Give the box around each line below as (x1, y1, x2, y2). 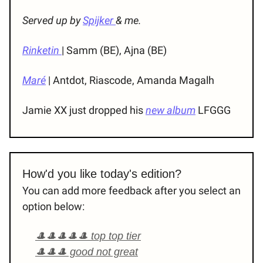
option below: (22, 200, 85, 213)
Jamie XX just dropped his (22, 104, 146, 117)
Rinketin (22, 44, 62, 57)
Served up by (22, 14, 83, 27)
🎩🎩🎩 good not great (35, 246, 138, 258)
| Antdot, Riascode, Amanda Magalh (46, 74, 214, 87)
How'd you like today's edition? (22, 167, 181, 181)
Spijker (83, 14, 116, 27)
